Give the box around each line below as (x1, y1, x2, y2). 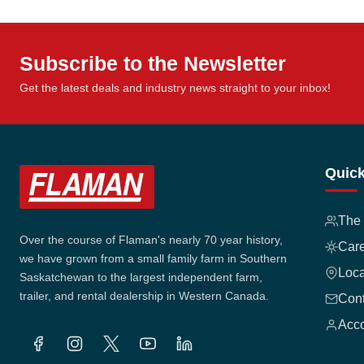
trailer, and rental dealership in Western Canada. (19, 289, 269, 303)
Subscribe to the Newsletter (19, 51, 286, 75)
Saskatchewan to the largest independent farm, (19, 271, 262, 284)
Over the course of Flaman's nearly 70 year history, (19, 233, 283, 247)
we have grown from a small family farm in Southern (19, 252, 287, 266)
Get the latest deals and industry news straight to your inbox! (19, 80, 331, 94)
